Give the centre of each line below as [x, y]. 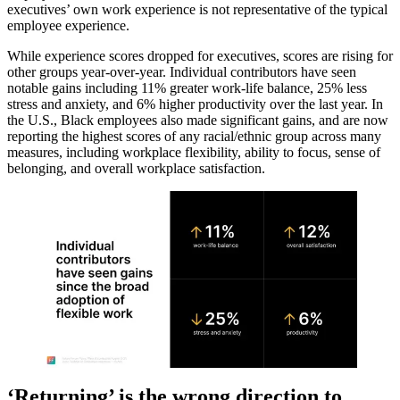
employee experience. [70, 25]
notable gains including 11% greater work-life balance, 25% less [187, 87]
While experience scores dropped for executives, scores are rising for [200, 55]
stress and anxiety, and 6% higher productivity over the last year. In [195, 104]
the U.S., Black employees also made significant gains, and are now [198, 120]
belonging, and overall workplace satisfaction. [138, 168]
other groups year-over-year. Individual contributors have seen [182, 71]
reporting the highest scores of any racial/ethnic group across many [194, 136]
